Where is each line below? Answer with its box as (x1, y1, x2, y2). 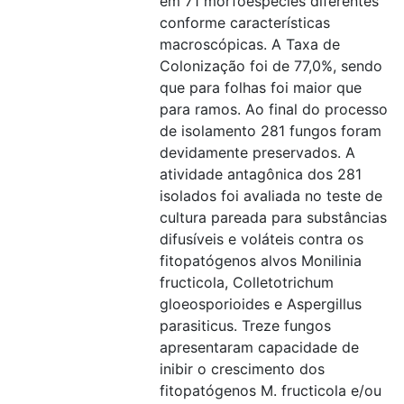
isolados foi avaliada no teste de (160, 187, 382, 205)
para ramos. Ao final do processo (160, 100, 388, 118)
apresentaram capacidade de (160, 338, 359, 356)
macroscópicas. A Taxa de (160, 35, 340, 53)
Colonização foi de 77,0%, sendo (160, 57, 382, 75)
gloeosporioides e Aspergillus (160, 295, 362, 313)
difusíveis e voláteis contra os (160, 230, 363, 248)
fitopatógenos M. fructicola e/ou (160, 381, 381, 399)
